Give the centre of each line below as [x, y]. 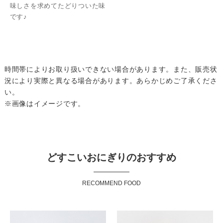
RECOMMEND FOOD [111, 183]
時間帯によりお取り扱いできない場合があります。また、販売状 [111, 69]
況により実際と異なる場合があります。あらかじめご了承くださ [111, 81]
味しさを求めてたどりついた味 [58, 6]
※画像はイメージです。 [45, 104]
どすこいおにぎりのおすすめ [111, 158]
